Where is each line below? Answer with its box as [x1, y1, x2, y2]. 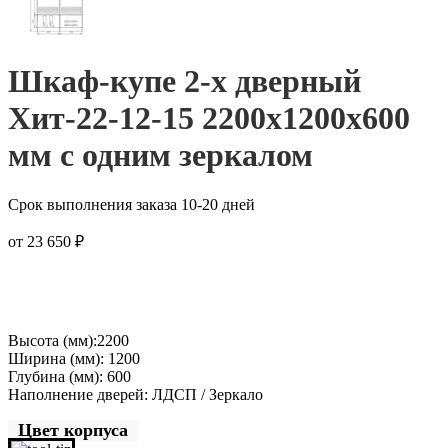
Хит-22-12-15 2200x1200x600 [8, 100, 410, 137]
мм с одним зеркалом [8, 137, 313, 174]
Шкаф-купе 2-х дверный [8, 63, 361, 100]
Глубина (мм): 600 [8, 367, 131, 385]
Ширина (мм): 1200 [8, 349, 140, 367]
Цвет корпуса [18, 419, 128, 440]
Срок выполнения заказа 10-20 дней [8, 195, 255, 213]
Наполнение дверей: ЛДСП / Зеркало [8, 385, 263, 403]
